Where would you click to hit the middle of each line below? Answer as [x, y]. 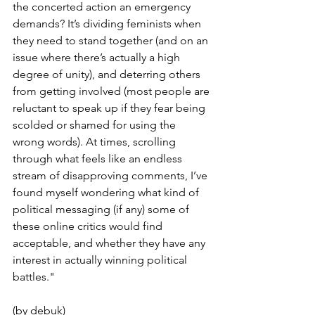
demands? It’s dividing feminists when [108, 24]
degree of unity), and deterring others [108, 74]
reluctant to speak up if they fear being [110, 108]
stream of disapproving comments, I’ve [111, 175]
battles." [34, 277]
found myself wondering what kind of [107, 192]
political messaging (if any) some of [102, 209]
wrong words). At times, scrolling [96, 142]
